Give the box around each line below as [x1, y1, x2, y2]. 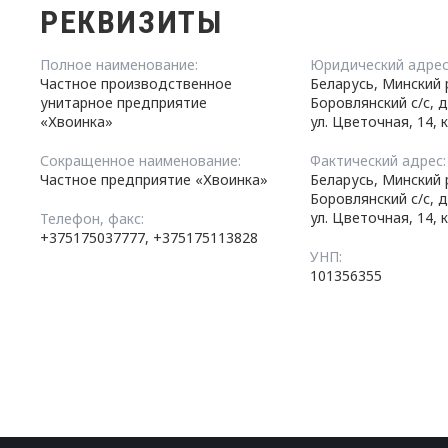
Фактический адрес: [309, 151, 446, 170]
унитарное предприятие [40, 93, 207, 112]
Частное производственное [40, 74, 232, 93]
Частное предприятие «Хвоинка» [40, 170, 268, 189]
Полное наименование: [40, 55, 198, 74]
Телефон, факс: [40, 209, 144, 228]
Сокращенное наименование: [40, 151, 241, 170]
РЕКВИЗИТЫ [40, 3, 223, 41]
